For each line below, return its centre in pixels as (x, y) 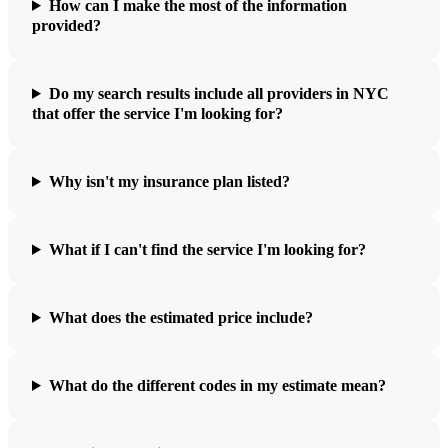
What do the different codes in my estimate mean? (217, 385)
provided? (66, 25)
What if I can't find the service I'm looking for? (207, 249)
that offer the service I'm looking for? (157, 113)
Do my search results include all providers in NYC (218, 93)
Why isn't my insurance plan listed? (169, 181)
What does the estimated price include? (180, 317)
